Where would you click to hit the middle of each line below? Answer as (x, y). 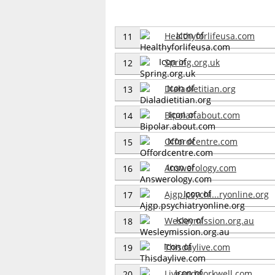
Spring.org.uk (192, 62)
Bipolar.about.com (202, 115)
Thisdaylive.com (197, 247)
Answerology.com (200, 168)
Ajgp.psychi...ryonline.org (217, 194)
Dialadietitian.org (200, 88)
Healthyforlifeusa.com (210, 36)
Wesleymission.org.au (209, 220)
